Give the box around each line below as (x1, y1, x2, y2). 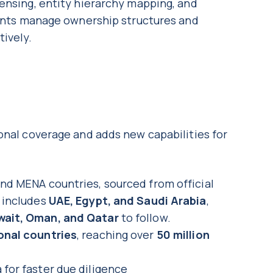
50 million (156, 227, 210, 243)
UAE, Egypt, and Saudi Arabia (48, 193, 207, 208)
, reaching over (77, 227, 157, 243)
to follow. (118, 210, 173, 225)
